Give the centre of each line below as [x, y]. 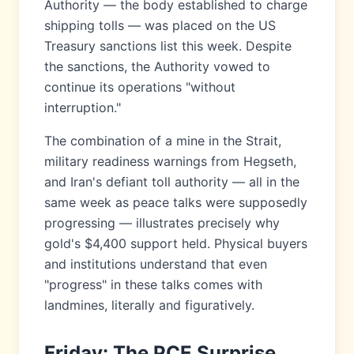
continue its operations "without [140, 87]
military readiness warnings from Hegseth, [170, 161]
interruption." [83, 107]
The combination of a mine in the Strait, [163, 141]
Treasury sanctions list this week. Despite [168, 46]
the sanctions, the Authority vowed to [157, 66]
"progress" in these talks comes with [153, 284]
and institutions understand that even [156, 264]
